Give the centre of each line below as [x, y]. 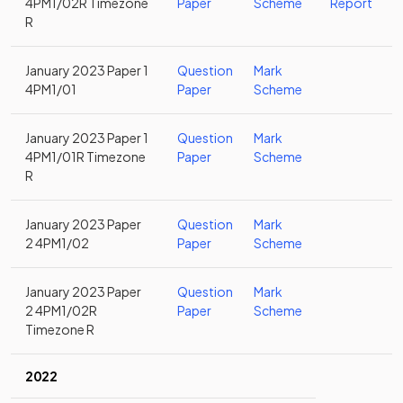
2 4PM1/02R [61, 310]
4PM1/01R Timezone [85, 157]
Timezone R [60, 329]
